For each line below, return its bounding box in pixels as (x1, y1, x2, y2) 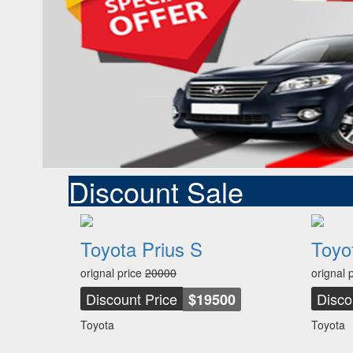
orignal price (80, 265, 145, 281)
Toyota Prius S (80, 235, 203, 262)
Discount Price (86, 288, 177, 309)
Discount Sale (69, 171, 243, 211)
